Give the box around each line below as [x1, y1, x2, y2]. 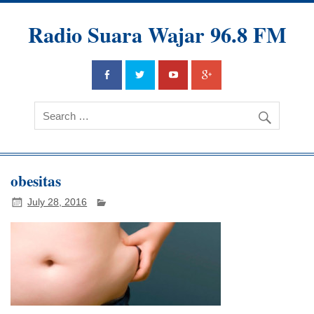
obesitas [11, 170, 62, 192]
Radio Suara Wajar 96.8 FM [27, 19, 287, 50]
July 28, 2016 [27, 196, 88, 207]
